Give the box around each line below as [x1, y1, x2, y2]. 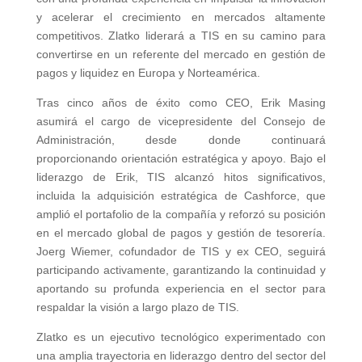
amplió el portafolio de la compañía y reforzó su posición [36, 208, 326, 221]
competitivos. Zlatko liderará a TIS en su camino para [36, 29, 326, 42]
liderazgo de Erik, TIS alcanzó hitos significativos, [36, 170, 326, 183]
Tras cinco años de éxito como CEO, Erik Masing [36, 96, 326, 109]
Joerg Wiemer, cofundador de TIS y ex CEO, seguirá [36, 245, 326, 258]
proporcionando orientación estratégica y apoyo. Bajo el [36, 152, 326, 165]
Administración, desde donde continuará [36, 133, 326, 146]
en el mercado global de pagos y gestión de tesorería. [36, 226, 326, 239]
